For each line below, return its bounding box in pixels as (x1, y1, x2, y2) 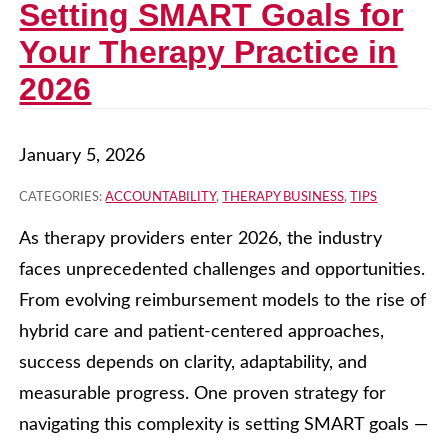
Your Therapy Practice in (19, 34, 398, 71)
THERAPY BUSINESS (222, 191, 345, 205)
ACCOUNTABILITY (105, 191, 217, 205)
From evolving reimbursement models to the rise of (19, 292, 427, 311)
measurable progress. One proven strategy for (19, 385, 387, 404)
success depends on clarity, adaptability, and (19, 354, 368, 373)
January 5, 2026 (19, 147, 146, 166)
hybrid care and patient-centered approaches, (19, 323, 385, 342)
